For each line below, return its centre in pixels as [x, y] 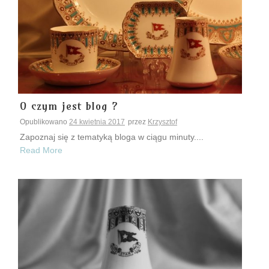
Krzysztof [162, 122]
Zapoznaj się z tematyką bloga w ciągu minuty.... [112, 137]
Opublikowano [44, 122]
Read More [41, 150]
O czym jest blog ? [69, 106]
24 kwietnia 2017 [97, 122]
